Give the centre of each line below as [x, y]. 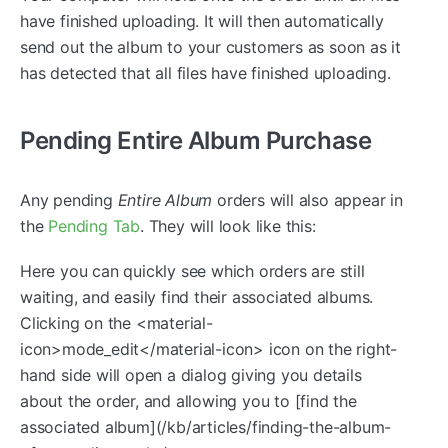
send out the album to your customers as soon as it [210, 46]
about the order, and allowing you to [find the [188, 400]
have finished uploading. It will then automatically [202, 20]
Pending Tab [94, 225]
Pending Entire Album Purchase [196, 140]
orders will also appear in [307, 199]
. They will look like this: [228, 225]
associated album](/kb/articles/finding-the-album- [206, 426]
